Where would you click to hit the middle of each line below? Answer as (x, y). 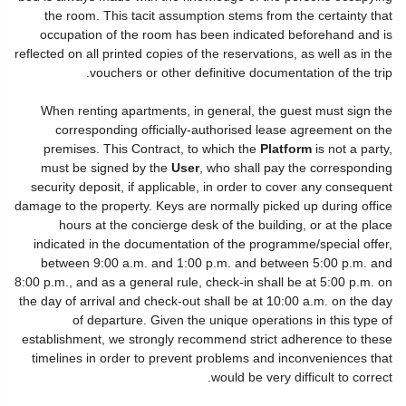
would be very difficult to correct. (302, 377)
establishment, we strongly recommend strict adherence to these (207, 339)
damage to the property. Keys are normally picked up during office (203, 206)
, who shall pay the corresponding (296, 168)
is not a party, (352, 149)
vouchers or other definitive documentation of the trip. (241, 72)
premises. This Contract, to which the (152, 149)
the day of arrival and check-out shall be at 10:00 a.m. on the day (206, 301)
